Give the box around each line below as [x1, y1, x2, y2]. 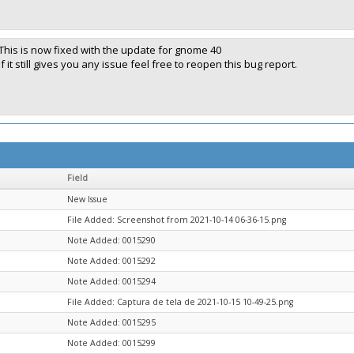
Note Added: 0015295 [67, 317, 156, 328]
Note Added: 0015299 [67, 337, 156, 348]
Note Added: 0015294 [67, 276, 156, 287]
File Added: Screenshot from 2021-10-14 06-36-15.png [67, 214, 286, 225]
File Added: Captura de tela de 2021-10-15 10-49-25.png [67, 296, 293, 307]
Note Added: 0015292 [67, 255, 156, 266]
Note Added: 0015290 [67, 235, 156, 246]
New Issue [67, 194, 107, 205]
